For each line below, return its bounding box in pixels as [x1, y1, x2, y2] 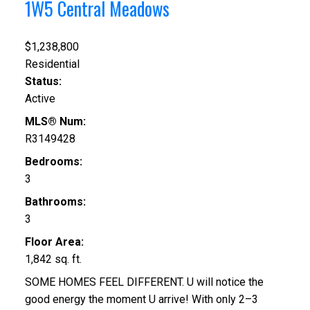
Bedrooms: [24, 154, 82, 168]
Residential [24, 57, 80, 71]
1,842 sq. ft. [24, 252, 82, 266]
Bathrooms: [24, 194, 86, 208]
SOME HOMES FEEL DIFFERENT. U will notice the [24, 275, 264, 289]
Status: [24, 74, 62, 88]
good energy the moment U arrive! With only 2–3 [24, 292, 258, 306]
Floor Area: [24, 235, 84, 248]
